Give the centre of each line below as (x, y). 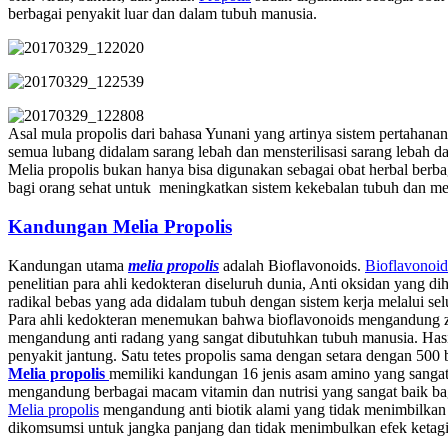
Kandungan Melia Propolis (120, 226)
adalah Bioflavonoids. (292, 265)
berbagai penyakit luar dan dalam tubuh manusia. (162, 14)
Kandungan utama (68, 265)
